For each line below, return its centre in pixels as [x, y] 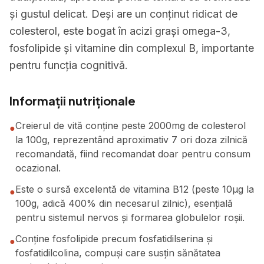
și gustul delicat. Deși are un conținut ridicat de [123, 14]
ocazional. [38, 168]
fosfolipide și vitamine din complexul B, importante [132, 48]
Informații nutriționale [72, 100]
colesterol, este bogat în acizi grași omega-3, [120, 31]
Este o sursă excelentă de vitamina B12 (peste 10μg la [135, 189]
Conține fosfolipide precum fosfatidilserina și [114, 239]
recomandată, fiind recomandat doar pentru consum [133, 154]
